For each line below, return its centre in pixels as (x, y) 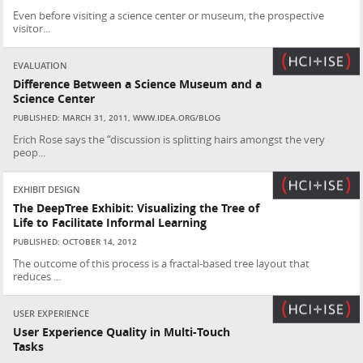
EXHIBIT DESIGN (47, 190)
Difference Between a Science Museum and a (138, 84)
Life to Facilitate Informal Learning (110, 223)
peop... (30, 152)
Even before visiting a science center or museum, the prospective (169, 15)
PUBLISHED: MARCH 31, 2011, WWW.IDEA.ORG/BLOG (117, 118)
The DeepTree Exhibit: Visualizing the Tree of (137, 208)
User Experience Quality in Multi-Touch (122, 332)
